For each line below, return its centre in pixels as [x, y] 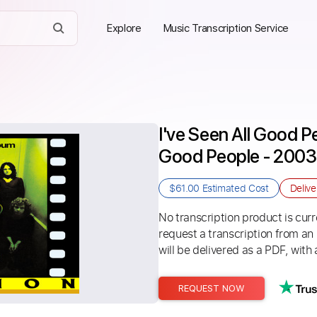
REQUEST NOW [212, 288]
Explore [124, 28]
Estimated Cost [234, 188]
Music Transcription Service [226, 28]
